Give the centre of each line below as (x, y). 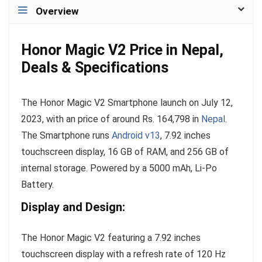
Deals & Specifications (95, 67)
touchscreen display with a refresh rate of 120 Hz (123, 254)
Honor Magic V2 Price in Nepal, (122, 50)
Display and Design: (73, 207)
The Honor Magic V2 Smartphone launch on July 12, (127, 102)
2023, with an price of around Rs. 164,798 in (111, 119)
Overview (57, 11)
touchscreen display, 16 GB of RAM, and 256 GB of (125, 151)
